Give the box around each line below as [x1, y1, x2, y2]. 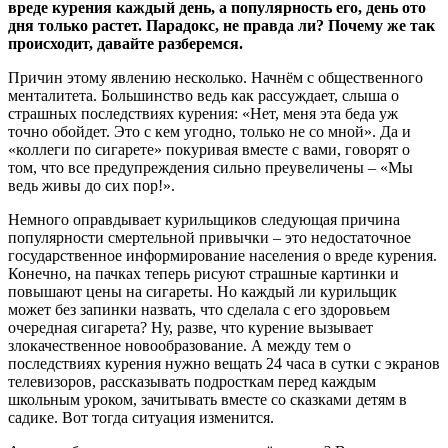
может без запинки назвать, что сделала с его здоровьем [8, 300, 390, 318]
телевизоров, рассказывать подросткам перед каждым [8, 372, 376, 390]
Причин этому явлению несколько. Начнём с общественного [8, 68, 423, 86]
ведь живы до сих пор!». [8, 176, 175, 194]
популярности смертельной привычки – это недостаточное [8, 228, 411, 246]
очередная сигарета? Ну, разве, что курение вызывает [8, 318, 373, 336]
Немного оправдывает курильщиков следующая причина [8, 210, 400, 228]
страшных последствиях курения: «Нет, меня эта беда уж [8, 104, 398, 122]
